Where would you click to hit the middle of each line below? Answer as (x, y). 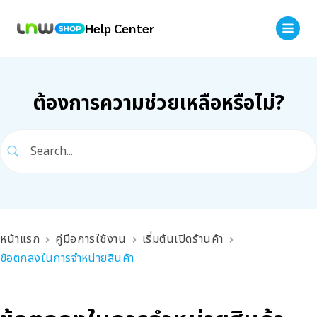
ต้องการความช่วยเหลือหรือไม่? (158, 104)
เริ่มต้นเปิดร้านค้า (183, 239)
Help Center (120, 28)
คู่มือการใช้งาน (91, 239)
